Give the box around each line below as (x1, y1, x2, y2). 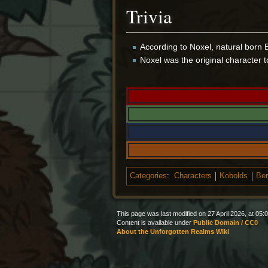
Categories (130, 172, 167, 181)
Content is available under (117, 219, 193, 227)
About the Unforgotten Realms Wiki (117, 228, 229, 236)
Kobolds (220, 172, 248, 181)
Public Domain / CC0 (193, 219, 258, 227)
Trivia (126, 3, 172, 29)
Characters (173, 172, 212, 181)
